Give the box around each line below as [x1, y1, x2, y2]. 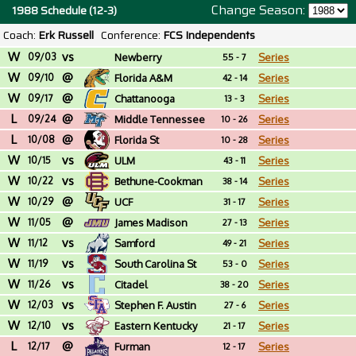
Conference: [94, 26, 163, 44]
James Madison [114, 216, 188, 229]
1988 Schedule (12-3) [12, 2, 117, 19]
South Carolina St [114, 257, 197, 270]
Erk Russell [38, 26, 94, 44]
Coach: [3, 26, 38, 44]
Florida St [114, 133, 160, 146]
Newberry [114, 51, 162, 64]
